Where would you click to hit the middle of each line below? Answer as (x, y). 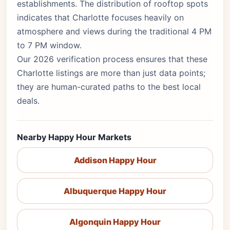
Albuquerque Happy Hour (115, 191)
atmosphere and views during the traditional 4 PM (114, 31)
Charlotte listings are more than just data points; (111, 73)
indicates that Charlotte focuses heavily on (100, 17)
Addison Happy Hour (115, 160)
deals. (28, 101)
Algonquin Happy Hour (115, 222)
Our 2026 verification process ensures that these (112, 59)
